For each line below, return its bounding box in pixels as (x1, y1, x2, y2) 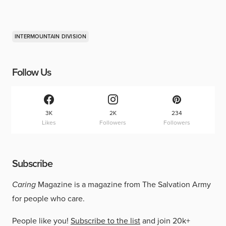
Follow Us (12, 65, 51, 80)
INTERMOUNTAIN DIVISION (14, 32, 86, 41)
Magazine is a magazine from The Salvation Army (36, 178, 211, 190)
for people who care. (12, 192, 85, 204)
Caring (12, 178, 36, 190)
